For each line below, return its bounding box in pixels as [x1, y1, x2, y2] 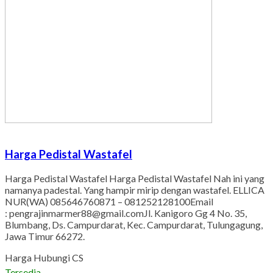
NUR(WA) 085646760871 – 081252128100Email [5, 196, 213, 208]
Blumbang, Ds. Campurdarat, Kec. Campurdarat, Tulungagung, [5, 219, 263, 231]
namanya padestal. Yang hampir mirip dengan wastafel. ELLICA [5, 184, 264, 196]
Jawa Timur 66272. [5, 230, 85, 243]
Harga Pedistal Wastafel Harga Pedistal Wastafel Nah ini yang [5, 172, 264, 185]
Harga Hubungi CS [5, 252, 83, 264]
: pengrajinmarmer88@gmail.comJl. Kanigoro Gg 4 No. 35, [5, 207, 247, 219]
